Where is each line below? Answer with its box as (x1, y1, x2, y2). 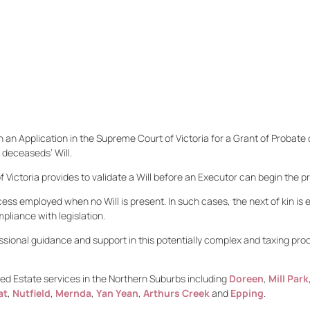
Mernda (55, 286, 92, 300)
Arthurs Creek (143, 286, 210, 300)
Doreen (229, 272, 264, 285)
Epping (230, 286, 264, 300)
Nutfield (12, 286, 51, 300)
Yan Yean (96, 286, 139, 300)
